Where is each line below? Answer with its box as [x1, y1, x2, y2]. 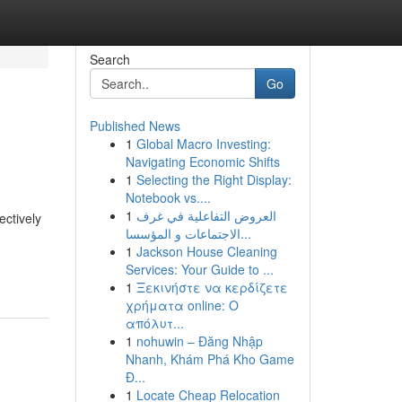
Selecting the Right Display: [135, 170, 292, 188]
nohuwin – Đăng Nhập [135, 332, 263, 350]
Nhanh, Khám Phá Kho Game [125, 350, 294, 368]
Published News [89, 117, 180, 135]
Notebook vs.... [125, 188, 211, 206]
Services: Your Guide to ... [125, 260, 274, 278]
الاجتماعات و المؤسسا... [240, 224, 251, 242]
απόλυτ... [125, 314, 184, 332]
